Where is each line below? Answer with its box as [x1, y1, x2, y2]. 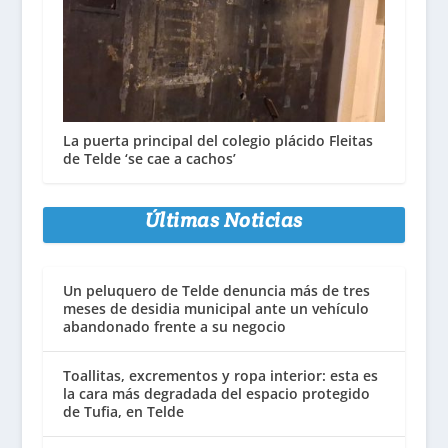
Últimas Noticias [144, 207, 303, 234]
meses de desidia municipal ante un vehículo [62, 299, 369, 319]
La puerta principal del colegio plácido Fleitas [62, 131, 373, 151]
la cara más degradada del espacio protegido [62, 384, 370, 404]
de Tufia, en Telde [62, 402, 184, 422]
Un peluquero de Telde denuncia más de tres [62, 281, 370, 301]
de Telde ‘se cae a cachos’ [62, 149, 236, 169]
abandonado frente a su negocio [62, 317, 286, 337]
